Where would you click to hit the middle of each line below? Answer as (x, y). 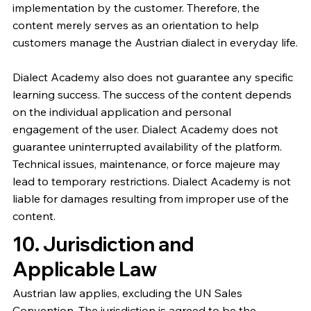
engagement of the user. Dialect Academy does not (145, 129)
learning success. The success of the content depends (152, 94)
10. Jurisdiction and (103, 244)
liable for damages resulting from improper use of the (150, 198)
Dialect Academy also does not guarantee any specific (152, 77)
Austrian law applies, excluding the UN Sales (127, 293)
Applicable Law (84, 269)
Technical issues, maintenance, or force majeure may (146, 163)
